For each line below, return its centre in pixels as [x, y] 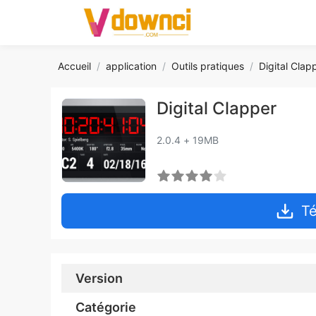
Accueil [74, 66]
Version [99, 278]
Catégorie [106, 307]
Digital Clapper [217, 108]
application [131, 66]
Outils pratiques [208, 66]
